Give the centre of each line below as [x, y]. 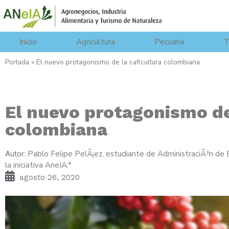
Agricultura [96, 42]
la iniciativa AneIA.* [38, 165]
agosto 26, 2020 [50, 177]
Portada [17, 62]
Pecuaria [170, 42]
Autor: [16, 154]
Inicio [28, 42]
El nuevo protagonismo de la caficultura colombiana [118, 62]
